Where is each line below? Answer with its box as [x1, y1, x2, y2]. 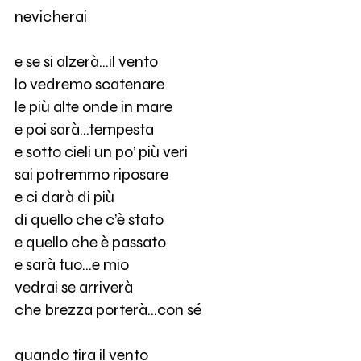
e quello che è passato [14, 233, 166, 252]
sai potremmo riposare [14, 165, 168, 185]
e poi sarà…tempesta [14, 120, 154, 139]
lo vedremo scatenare [14, 75, 164, 94]
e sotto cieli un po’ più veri [14, 143, 188, 162]
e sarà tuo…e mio [14, 255, 129, 275]
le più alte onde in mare [14, 98, 172, 117]
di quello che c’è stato [14, 210, 164, 230]
